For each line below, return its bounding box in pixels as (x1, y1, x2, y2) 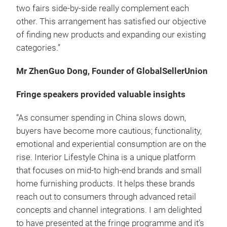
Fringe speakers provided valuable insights (16, 89, 185, 99)
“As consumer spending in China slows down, (16, 112, 186, 123)
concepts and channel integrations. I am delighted (16, 205, 202, 215)
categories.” (16, 43, 60, 53)
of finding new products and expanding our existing (16, 29, 206, 40)
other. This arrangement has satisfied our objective (16, 16, 206, 26)
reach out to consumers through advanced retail (16, 192, 196, 202)
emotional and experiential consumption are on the (16, 139, 206, 149)
